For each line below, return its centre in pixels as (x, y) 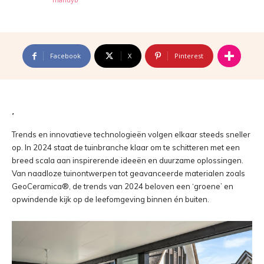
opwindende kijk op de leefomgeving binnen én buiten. (110, 199)
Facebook (65, 56)
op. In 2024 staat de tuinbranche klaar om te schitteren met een (126, 147)
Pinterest (189, 56)
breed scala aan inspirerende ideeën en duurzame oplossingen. (128, 160)
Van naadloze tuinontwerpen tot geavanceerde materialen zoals (128, 173)
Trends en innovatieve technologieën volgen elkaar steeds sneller (131, 134)
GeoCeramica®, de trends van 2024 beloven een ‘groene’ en (123, 186)
